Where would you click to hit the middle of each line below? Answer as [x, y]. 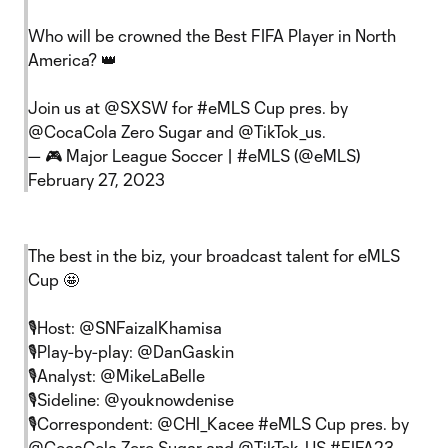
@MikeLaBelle [152, 375]
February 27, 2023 [96, 179]
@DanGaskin [185, 351]
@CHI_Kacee [205, 423]
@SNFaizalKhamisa [150, 327]
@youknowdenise [169, 399]
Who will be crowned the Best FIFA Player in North [212, 35]
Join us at [66, 107]
